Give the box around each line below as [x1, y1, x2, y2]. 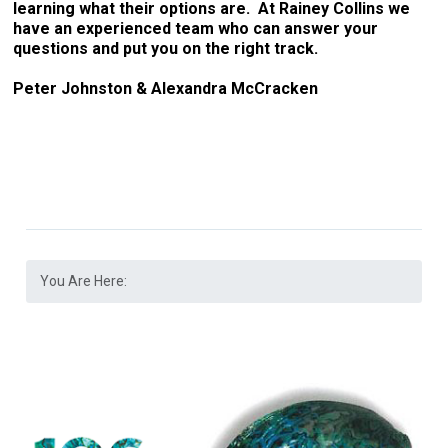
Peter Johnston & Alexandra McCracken [13, 79, 319, 98]
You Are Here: [40, 272, 128, 289]
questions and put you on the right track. [13, 39, 319, 58]
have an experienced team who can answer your [13, 19, 379, 38]
